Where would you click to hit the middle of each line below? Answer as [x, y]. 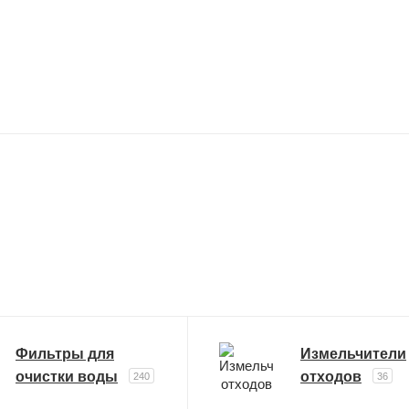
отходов [330, 377]
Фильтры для [64, 354]
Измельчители [353, 354]
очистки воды [66, 377]
